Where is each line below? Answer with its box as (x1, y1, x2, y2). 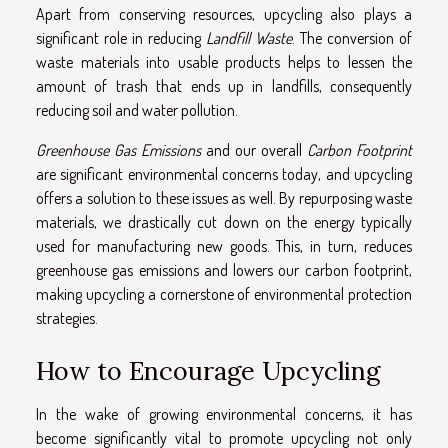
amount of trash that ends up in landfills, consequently (36, 76, 412, 97)
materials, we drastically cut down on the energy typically (36, 212, 412, 233)
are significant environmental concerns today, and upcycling (36, 164, 412, 185)
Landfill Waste (206, 28, 292, 49)
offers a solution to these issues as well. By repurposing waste (36, 188, 412, 209)
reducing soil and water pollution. (36, 100, 238, 121)
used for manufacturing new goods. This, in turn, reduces (36, 236, 412, 257)
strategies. (36, 308, 98, 329)
